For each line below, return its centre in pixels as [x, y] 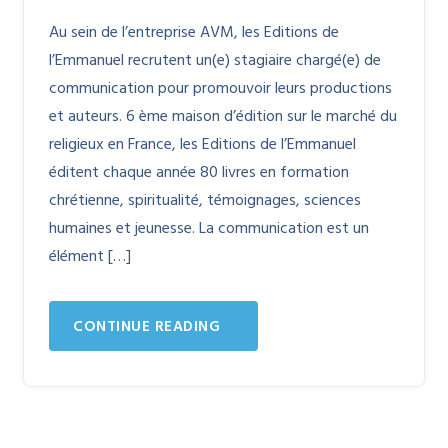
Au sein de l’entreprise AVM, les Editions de [194, 33]
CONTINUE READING [146, 327]
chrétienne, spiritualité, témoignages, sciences [205, 201]
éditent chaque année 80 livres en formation [199, 173]
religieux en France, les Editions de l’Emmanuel [202, 145]
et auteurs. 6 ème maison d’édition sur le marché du [223, 117]
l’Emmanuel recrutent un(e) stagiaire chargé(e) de [215, 61]
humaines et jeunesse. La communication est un [209, 229]
